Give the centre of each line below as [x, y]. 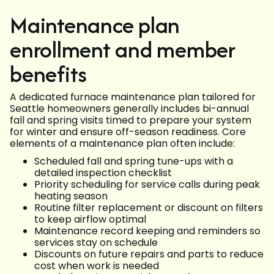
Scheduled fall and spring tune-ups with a [134, 161]
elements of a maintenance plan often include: [122, 144]
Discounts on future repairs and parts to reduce [149, 254]
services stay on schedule [98, 243]
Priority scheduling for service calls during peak [147, 185]
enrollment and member [123, 50]
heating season [73, 196]
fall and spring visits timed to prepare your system [131, 120]
